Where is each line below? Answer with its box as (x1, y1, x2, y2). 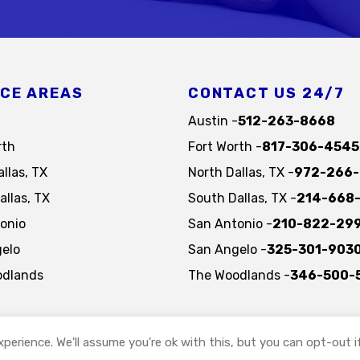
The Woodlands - (188, 268, 290, 284)
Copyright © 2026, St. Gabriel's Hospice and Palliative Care (3, 335, 357, 351)
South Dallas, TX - (188, 190, 297, 207)
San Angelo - (188, 242, 267, 258)
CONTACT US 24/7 (188, 84, 345, 103)
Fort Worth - (188, 139, 262, 155)
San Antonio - (188, 216, 272, 232)
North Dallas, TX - (188, 165, 294, 181)
